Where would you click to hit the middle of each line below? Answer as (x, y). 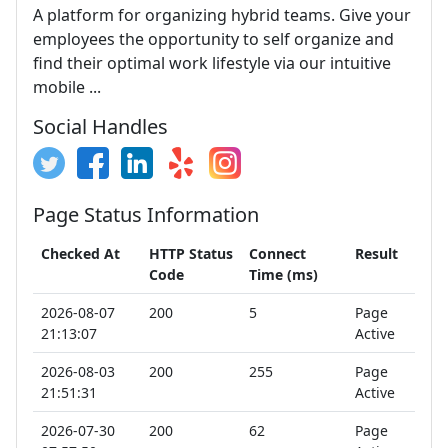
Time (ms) (283, 274)
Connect (277, 253)
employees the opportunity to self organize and (213, 39)
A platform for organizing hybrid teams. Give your (222, 15)
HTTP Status (191, 253)
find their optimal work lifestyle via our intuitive (212, 63)
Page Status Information (146, 214)
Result (376, 253)
